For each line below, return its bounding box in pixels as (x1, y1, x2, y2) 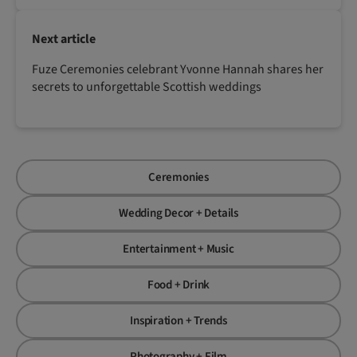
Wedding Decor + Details (119, 204, 238, 222)
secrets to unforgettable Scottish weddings (32, 77, 261, 96)
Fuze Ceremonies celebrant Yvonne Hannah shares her (32, 60, 324, 78)
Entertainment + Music (123, 240, 234, 257)
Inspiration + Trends (130, 312, 227, 329)
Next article (32, 29, 96, 48)
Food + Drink (147, 276, 210, 293)
